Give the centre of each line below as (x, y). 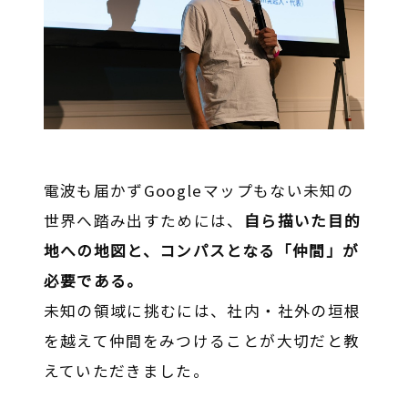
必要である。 (93, 281)
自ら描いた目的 (302, 221)
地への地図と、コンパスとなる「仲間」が (201, 251)
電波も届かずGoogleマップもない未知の (198, 191)
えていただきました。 (127, 371)
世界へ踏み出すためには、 (143, 221)
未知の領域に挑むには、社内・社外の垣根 (202, 311)
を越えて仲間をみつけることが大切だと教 (202, 341)
